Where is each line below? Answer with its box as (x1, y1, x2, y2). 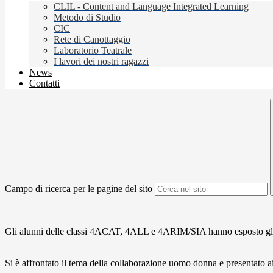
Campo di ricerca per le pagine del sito (5, 183, 152, 194)
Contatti (29, 78, 60, 89)
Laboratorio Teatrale (54, 45, 132, 56)
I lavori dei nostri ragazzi (54, 56, 149, 67)
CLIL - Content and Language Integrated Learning (54, 1, 249, 12)
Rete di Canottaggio (54, 34, 130, 45)
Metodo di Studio (54, 12, 121, 23)
